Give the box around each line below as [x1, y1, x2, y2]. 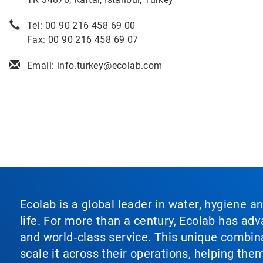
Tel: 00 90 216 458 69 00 [27, 20, 136, 31]
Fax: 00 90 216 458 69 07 [27, 34, 139, 45]
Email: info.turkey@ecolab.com [27, 60, 163, 71]
